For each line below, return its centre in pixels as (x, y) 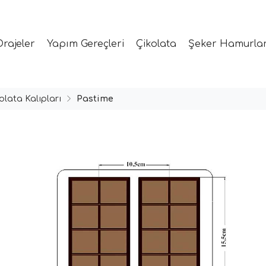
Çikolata (156, 44)
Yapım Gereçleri (85, 44)
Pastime (95, 98)
